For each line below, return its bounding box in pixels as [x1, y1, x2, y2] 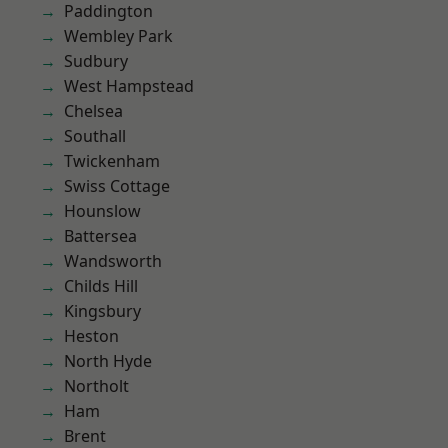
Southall [64, 125, 126, 147]
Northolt [64, 375, 129, 397]
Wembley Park [64, 25, 173, 47]
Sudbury [64, 50, 128, 72]
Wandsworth [64, 250, 162, 272]
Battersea [64, 225, 137, 247]
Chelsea [64, 100, 123, 122]
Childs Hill [64, 275, 138, 297]
